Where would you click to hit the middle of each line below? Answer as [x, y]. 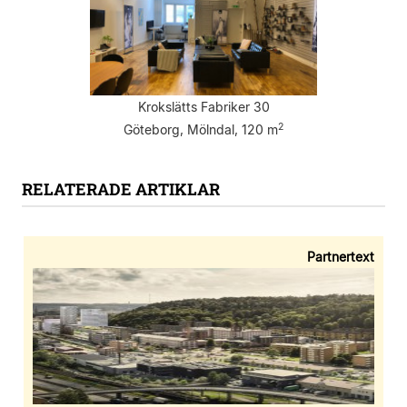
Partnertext [341, 257]
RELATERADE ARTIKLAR [121, 189]
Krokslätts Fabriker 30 [203, 107]
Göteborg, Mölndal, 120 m [201, 130]
